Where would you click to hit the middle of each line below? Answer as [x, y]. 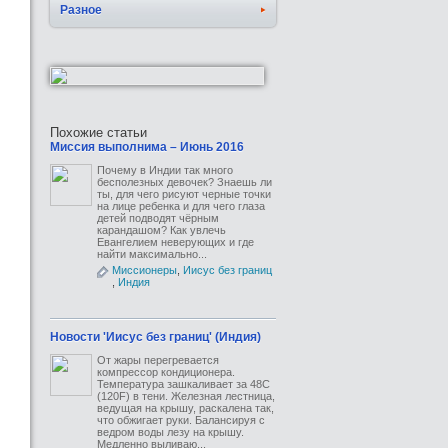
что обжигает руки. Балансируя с [181, 420]
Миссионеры [144, 270]
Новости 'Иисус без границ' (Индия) [155, 337]
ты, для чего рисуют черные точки [184, 194]
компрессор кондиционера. [166, 372]
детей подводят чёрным [158, 218]
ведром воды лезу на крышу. [170, 432]
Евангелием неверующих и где [175, 242]
